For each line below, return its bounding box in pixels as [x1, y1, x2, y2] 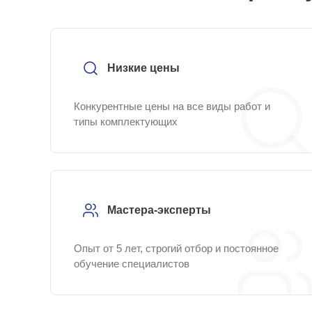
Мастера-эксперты [107, 204, 211, 216]
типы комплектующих [74, 116, 178, 127]
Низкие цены [107, 62, 180, 74]
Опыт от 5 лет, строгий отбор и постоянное [74, 242, 279, 254]
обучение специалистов [74, 258, 189, 270]
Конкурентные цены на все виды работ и [74, 100, 270, 112]
